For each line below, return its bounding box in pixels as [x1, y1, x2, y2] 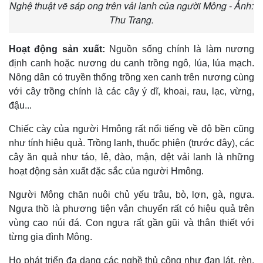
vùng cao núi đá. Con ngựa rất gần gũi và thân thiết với [9, 218, 254, 228]
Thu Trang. [109, 13, 154, 27]
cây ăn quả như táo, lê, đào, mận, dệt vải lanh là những [9, 152, 254, 163]
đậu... [9, 100, 32, 111]
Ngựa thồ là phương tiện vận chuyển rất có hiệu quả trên [9, 204, 254, 214]
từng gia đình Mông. [9, 232, 92, 242]
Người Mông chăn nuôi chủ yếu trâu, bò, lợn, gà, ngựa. [9, 190, 254, 200]
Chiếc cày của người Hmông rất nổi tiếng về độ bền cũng [9, 124, 254, 134]
